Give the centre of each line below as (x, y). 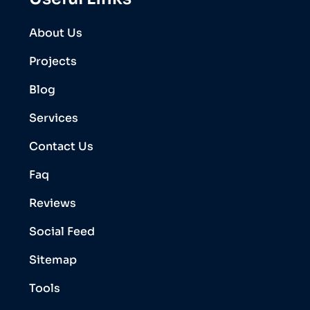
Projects (53, 62)
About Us (56, 33)
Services (54, 118)
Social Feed (62, 232)
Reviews (53, 203)
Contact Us (61, 147)
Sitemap (53, 260)
